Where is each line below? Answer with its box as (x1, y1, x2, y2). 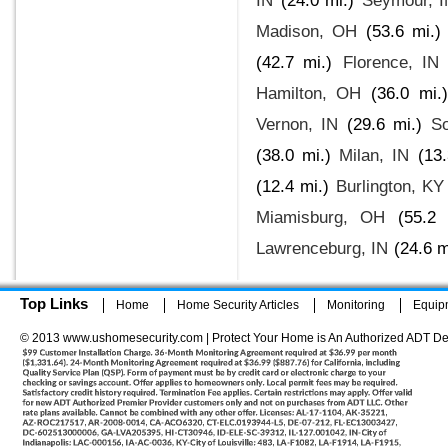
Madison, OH (256, 21, 358, 41)
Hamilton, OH (256, 83, 362, 103)
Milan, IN (339, 145, 410, 165)
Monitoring (327, 298, 385, 312)
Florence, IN (342, 52, 440, 72)
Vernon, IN (256, 114, 338, 134)
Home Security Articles (177, 298, 299, 312)
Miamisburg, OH (256, 207, 385, 227)
